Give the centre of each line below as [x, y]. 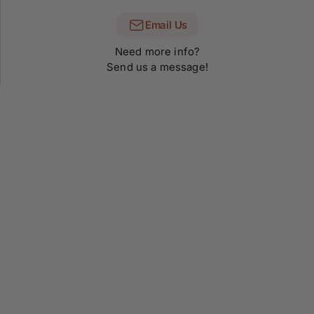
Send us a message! [157, 67]
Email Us [166, 25]
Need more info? [157, 52]
